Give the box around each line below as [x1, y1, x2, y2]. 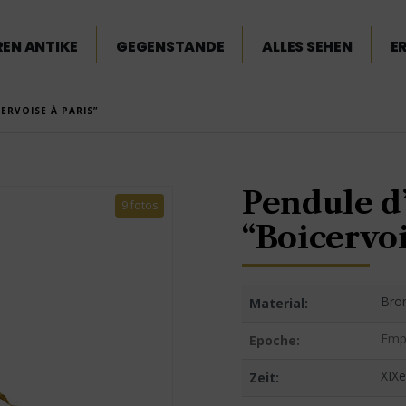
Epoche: [249, 332, 300, 349]
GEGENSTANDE [116, 36, 225, 57]
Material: [249, 295, 308, 312]
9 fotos [121, 198, 158, 213]
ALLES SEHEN [262, 36, 353, 57]
